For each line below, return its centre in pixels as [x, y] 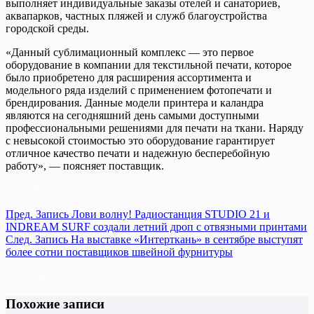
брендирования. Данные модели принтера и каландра [135, 102]
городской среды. [47, 28]
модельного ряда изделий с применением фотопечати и [139, 90]
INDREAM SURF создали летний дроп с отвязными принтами [156, 226]
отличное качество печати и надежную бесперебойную [138, 153]
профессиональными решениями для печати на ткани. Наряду [155, 128]
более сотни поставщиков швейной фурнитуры [119, 252]
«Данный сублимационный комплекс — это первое [130, 52]
